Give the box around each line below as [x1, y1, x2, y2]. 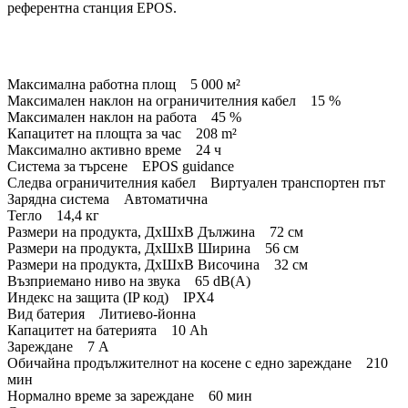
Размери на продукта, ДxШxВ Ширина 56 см [7, 240, 299, 257]
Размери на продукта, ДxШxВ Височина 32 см [7, 257, 308, 273]
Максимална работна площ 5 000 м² [7, 76, 240, 93]
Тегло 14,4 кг [7, 208, 99, 224]
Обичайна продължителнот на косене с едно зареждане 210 [7, 355, 388, 372]
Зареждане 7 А [7, 339, 109, 355]
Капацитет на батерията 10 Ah [7, 322, 208, 339]
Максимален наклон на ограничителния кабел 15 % [7, 93, 341, 109]
